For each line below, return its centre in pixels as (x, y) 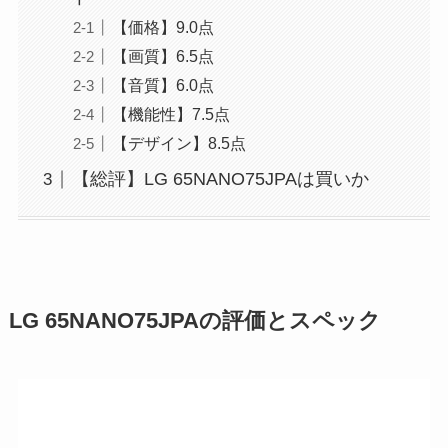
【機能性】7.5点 (170, 114)
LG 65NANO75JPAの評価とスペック (194, 320)
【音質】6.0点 (162, 85)
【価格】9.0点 (162, 27)
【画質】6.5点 (162, 56)
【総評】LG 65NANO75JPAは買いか (220, 179)
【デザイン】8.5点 (178, 143)
